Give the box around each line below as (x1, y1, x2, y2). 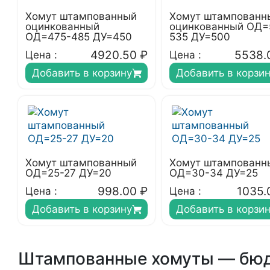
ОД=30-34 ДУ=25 (169, 167, 258, 179)
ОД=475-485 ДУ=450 (25, 31, 132, 43)
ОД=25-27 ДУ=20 (25, 167, 111, 179)
